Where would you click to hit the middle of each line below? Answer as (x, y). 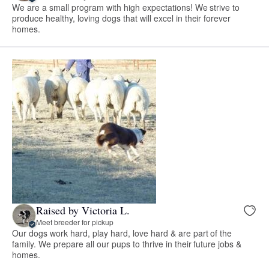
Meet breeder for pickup (75, 222)
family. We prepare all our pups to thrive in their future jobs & (127, 243)
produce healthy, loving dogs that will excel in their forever (122, 18)
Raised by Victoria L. (83, 210)
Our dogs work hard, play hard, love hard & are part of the (122, 233)
